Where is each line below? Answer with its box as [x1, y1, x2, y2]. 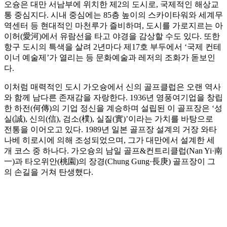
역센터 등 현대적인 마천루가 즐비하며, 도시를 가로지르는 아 [4, 21, 223, 30]
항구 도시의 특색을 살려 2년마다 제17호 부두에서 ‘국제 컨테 [4, 43, 221, 52]
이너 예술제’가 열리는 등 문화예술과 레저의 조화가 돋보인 [4, 53, 215, 62]
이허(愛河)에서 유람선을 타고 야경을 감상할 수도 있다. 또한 [4, 32, 220, 41]
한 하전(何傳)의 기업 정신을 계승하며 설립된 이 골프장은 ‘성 [4, 104, 222, 113]
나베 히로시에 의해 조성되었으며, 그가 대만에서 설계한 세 [4, 136, 215, 145]
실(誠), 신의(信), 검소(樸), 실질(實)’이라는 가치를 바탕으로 [4, 115, 213, 124]
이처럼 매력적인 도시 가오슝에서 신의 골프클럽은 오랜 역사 [4, 83, 221, 92]
